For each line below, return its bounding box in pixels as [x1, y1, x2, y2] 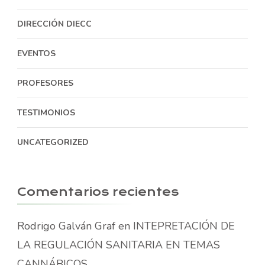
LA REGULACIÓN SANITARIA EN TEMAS [17, 237, 220, 252]
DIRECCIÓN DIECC [17, 18, 92, 30]
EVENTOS [17, 47, 56, 59]
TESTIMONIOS [17, 106, 75, 118]
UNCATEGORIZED [17, 136, 89, 148]
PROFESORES [17, 77, 73, 89]
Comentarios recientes [17, 185, 179, 199]
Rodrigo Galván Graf [17, 218, 115, 233]
